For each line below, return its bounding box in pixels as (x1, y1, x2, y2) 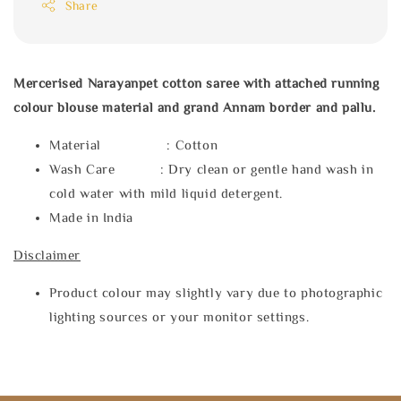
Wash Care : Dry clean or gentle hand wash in (49, 161, 374, 175)
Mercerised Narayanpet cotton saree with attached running (13, 75, 380, 90)
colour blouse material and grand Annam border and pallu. (13, 99, 376, 114)
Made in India (49, 209, 133, 224)
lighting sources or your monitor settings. (49, 309, 310, 323)
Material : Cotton (49, 137, 218, 151)
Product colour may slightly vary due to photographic (49, 285, 383, 299)
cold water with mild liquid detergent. (49, 185, 283, 200)
